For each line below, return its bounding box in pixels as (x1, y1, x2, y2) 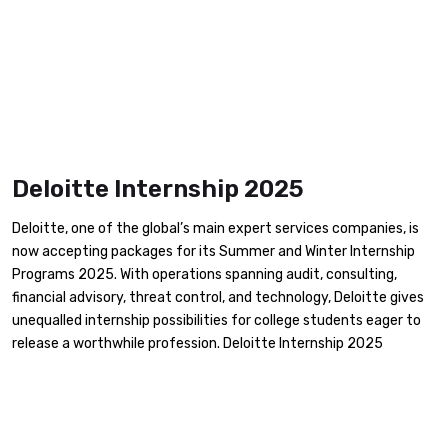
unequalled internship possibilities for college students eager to (12, 312, 421, 330)
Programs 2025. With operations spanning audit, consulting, (12, 266, 397, 284)
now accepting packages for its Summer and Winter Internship (12, 243, 415, 261)
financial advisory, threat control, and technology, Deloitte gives (12, 289, 424, 307)
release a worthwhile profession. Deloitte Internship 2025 (12, 335, 383, 353)
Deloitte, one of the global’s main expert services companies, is (12, 220, 419, 238)
